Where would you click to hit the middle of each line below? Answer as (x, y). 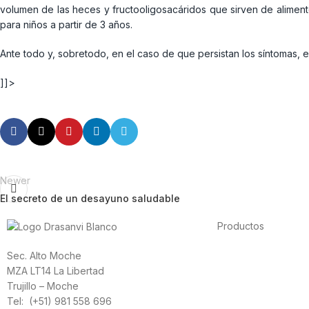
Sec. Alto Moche (44, 255)
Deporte (237, 270)
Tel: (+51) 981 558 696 (59, 301)
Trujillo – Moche (43, 286)
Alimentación (246, 255)
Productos (241, 226)
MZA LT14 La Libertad (56, 270)
